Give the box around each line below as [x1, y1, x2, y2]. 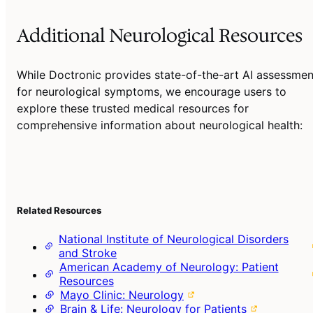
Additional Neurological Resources [17, 23, 303, 48]
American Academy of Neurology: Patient [59, 259, 279, 274]
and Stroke [59, 245, 117, 260]
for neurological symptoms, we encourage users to [17, 85, 286, 99]
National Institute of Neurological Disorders [59, 231, 289, 246]
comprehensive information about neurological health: [17, 118, 303, 133]
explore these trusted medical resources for [17, 101, 249, 116]
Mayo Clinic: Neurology [60, 287, 184, 302]
